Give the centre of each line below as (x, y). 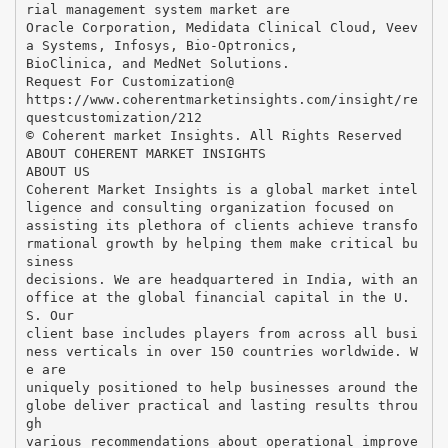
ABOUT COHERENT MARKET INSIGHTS (145, 153)
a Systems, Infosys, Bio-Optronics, (161, 45)
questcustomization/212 (113, 117)
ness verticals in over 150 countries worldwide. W (221, 351)
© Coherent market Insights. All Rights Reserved (213, 135)
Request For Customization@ (129, 81)
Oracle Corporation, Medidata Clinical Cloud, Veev (221, 27)
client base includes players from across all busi (221, 333)
